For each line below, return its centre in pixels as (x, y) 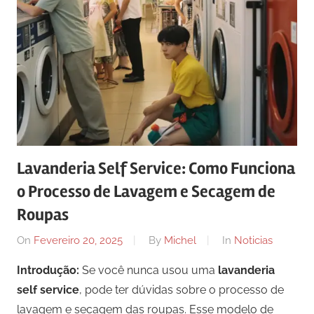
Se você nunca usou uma (149, 271)
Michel (180, 241)
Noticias (253, 241)
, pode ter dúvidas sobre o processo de (182, 290)
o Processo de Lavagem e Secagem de (146, 191)
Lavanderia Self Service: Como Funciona (156, 168)
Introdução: (48, 271)
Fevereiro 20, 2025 (78, 241)
